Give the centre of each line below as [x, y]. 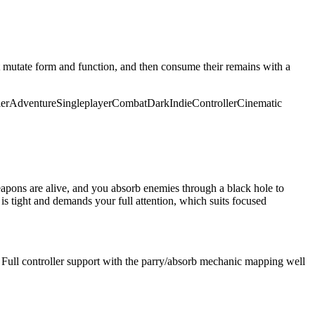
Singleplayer [84, 103]
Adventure [33, 103]
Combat [129, 103]
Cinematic [259, 103]
